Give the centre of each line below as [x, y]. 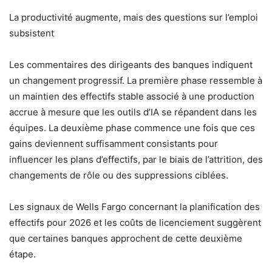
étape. [22, 254]
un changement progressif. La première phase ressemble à [136, 80]
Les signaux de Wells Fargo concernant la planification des [134, 206]
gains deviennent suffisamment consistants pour [114, 143]
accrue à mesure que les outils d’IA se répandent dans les [133, 112]
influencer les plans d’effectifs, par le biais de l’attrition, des [136, 159]
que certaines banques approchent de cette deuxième [126, 238]
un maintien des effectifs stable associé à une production [132, 96]
